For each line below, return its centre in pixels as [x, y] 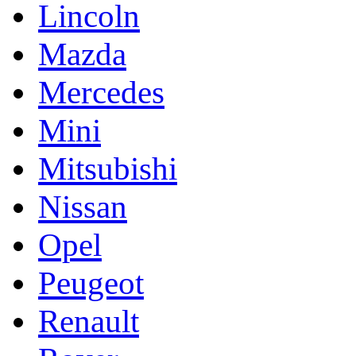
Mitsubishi [108, 168]
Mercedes [101, 92]
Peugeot [91, 283]
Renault [89, 321]
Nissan [83, 207]
